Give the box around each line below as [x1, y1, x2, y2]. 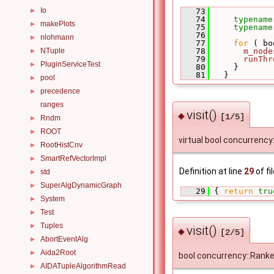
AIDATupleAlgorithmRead [40, 262, 126, 270]
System [40, 194, 65, 203]
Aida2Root [40, 248, 76, 257]
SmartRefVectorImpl [40, 154, 106, 163]
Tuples [40, 221, 63, 230]
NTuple [40, 46, 65, 55]
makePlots [40, 20, 75, 28]
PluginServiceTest [40, 60, 100, 68]
